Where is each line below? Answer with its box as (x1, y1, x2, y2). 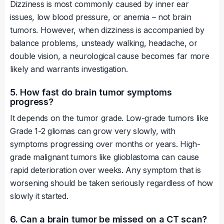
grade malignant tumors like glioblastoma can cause (10, 152, 199, 162)
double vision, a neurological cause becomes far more (10, 51, 209, 61)
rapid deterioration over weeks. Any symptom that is (10, 165, 201, 175)
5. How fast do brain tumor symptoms (10, 87, 172, 98)
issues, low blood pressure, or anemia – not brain (10, 12, 191, 22)
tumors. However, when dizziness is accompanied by (10, 25, 204, 35)
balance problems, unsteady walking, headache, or (10, 38, 197, 48)
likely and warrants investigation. (10, 64, 128, 74)
